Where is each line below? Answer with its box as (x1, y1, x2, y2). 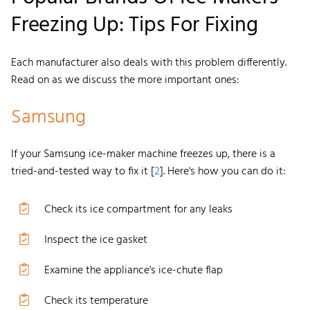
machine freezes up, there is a (135, 145, 275, 163)
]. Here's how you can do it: (160, 162, 286, 181)
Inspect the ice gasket (44, 230, 147, 249)
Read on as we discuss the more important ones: (11, 71, 239, 89)
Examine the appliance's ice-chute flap (44, 261, 223, 280)
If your (11, 145, 44, 163)
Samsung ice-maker (44, 145, 135, 163)
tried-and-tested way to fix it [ (11, 162, 154, 181)
